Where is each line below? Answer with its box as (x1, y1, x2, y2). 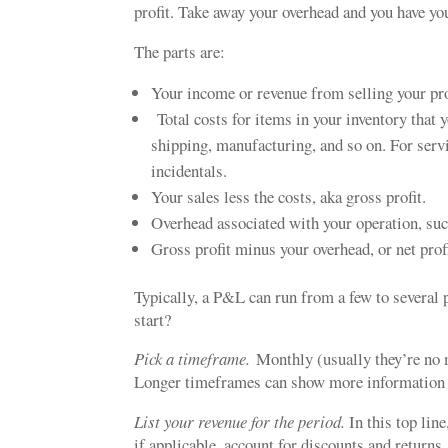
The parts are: (134, 39, 232, 63)
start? (134, 307, 178, 331)
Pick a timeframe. (134, 347, 257, 371)
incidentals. (151, 158, 234, 182)
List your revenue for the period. (134, 410, 346, 434)
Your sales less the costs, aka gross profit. (151, 184, 433, 208)
